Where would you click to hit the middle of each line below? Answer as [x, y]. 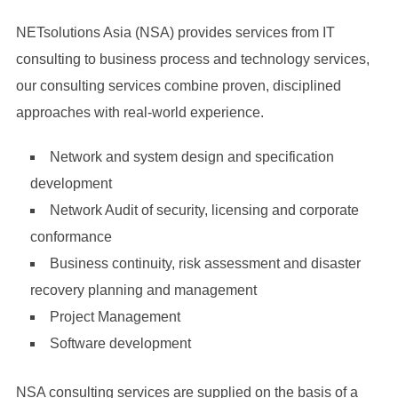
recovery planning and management [143, 290]
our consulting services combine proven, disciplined [178, 86]
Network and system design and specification [191, 157]
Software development [120, 343]
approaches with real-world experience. [139, 112]
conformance [71, 237]
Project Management [115, 317]
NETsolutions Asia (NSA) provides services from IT [175, 32]
